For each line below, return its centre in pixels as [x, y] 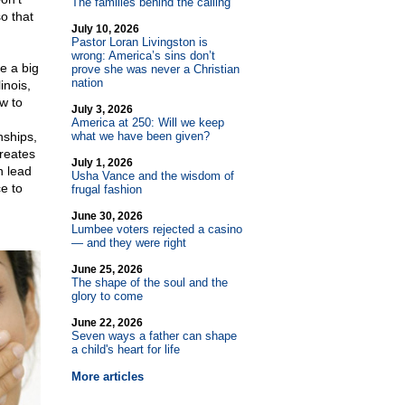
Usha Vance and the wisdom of [152, 176]
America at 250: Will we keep [147, 122]
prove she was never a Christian [155, 69]
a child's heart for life [125, 349]
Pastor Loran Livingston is [139, 42]
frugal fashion [106, 189]
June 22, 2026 [107, 323]
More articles [107, 377]
